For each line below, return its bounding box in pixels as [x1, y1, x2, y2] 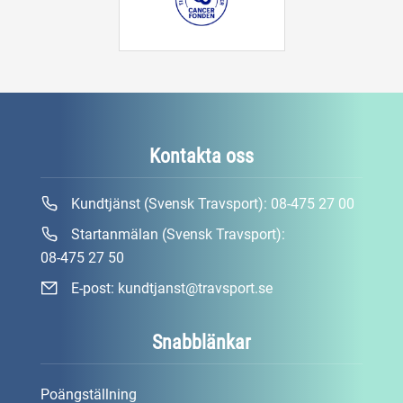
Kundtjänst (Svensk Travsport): [67, 195, 271, 212]
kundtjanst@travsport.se [118, 280, 273, 297]
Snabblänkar [152, 331, 251, 354]
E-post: [67, 280, 118, 297]
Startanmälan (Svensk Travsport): [67, 226, 285, 243]
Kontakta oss [149, 145, 254, 167]
